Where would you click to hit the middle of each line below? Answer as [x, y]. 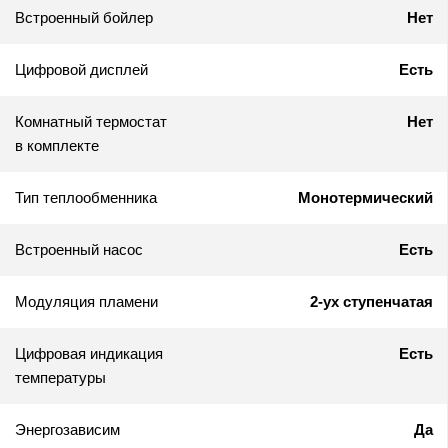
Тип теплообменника [86, 198]
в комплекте [57, 146]
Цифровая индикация [89, 354]
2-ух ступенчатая [371, 302]
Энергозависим [67, 430]
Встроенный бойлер [84, 18]
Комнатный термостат [91, 122]
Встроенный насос [79, 250]
